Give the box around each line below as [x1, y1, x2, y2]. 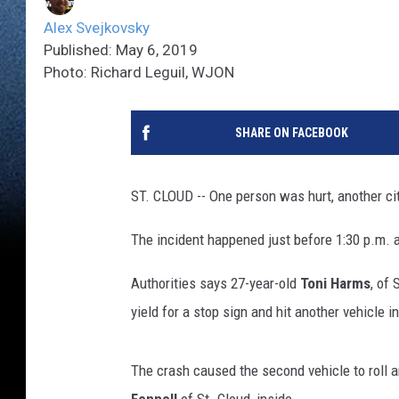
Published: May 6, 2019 [44, 41, 198, 60]
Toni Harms [300, 274, 370, 293]
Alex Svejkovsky [44, 19, 150, 37]
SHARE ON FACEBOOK [234, 126, 348, 141]
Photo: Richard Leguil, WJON [44, 63, 234, 82]
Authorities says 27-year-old [131, 274, 300, 293]
